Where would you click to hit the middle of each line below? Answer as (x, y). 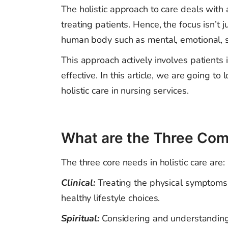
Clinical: (79, 183)
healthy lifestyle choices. (111, 198)
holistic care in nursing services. (125, 91)
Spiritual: (80, 219)
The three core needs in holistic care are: (143, 163)
